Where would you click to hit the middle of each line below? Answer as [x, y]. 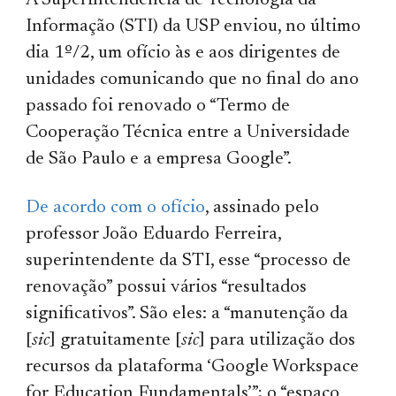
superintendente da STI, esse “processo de [189, 261]
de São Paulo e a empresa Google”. [159, 159]
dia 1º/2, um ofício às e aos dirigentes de [183, 53]
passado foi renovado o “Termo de [158, 106]
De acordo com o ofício [116, 208]
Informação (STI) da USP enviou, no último [194, 27]
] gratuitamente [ [116, 340]
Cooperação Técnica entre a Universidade [188, 133]
